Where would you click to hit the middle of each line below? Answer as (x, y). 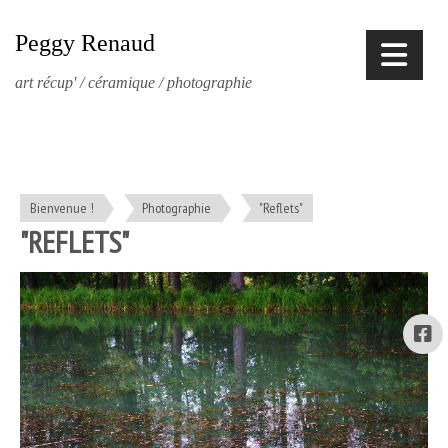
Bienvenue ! (62, 208)
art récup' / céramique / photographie (133, 82)
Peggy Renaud (85, 43)
